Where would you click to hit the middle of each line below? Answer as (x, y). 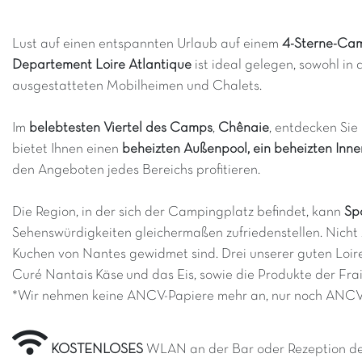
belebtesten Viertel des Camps (121, 128)
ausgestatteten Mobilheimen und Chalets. (137, 86)
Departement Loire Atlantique (102, 65)
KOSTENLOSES (97, 349)
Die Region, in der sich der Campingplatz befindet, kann (178, 212)
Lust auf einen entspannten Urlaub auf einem (147, 44)
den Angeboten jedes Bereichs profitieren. (136, 170)
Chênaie (244, 128)
